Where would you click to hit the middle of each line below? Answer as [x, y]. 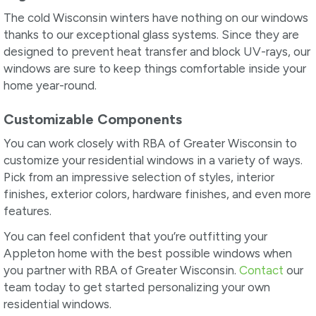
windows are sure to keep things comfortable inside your [155, 68]
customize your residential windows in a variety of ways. [153, 160]
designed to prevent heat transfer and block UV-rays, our [157, 51]
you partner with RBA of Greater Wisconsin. [121, 271]
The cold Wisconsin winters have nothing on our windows [156, 17]
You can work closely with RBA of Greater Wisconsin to [150, 143]
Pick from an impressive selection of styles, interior [139, 177]
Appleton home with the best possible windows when [148, 254]
